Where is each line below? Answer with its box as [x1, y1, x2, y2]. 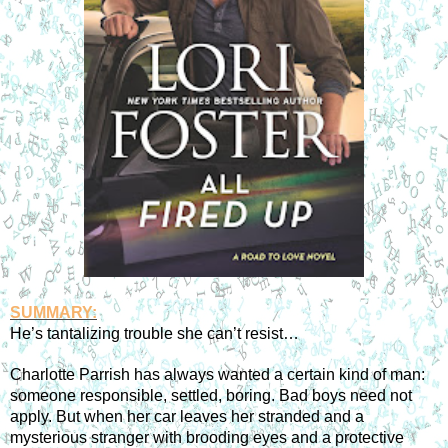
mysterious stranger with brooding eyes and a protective [10, 428, 404, 446]
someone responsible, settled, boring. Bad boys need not [10, 386, 412, 404]
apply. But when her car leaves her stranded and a [10, 407, 364, 425]
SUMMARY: [10, 303, 97, 321]
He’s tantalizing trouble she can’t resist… [10, 324, 299, 342]
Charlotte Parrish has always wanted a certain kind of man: [10, 365, 425, 383]
